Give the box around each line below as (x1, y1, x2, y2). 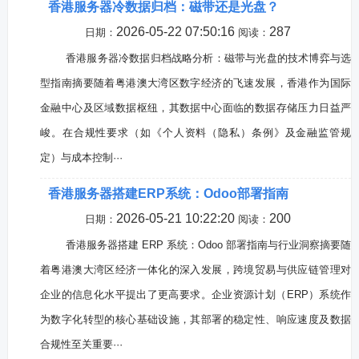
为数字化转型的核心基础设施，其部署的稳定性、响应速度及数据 (39, 313, 352, 325)
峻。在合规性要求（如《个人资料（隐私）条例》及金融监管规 (39, 127, 352, 139)
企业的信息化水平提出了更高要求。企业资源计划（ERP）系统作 (39, 288, 352, 301)
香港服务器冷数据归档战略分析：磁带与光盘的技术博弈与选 (65, 52, 352, 64)
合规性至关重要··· (39, 338, 123, 350)
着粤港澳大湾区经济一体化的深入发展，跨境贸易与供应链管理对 (39, 264, 352, 276)
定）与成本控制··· (39, 151, 123, 163)
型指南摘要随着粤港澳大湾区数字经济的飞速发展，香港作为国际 (39, 77, 352, 89)
